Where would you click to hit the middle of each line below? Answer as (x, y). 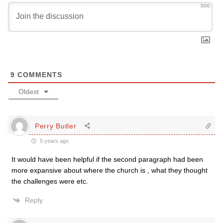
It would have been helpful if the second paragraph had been (107, 159)
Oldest (29, 92)
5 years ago (54, 141)
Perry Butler (56, 126)
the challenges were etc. (50, 181)
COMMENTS (39, 75)
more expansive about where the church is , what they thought (110, 170)
